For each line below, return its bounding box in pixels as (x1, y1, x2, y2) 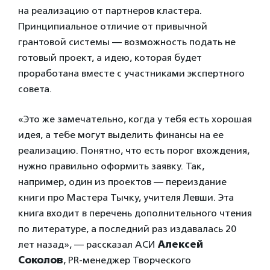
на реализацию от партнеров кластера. (18, 5, 202, 17)
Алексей (158, 239, 203, 251)
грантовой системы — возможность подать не (18, 36, 236, 48)
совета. (18, 83, 52, 95)
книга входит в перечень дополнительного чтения (18, 207, 252, 219)
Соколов (18, 254, 63, 266)
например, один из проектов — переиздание (18, 176, 227, 188)
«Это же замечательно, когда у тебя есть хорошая (18, 113, 252, 125)
